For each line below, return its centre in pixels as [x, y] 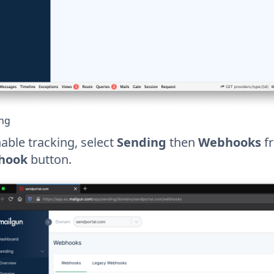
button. [50, 159]
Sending [142, 142]
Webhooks [230, 142]
